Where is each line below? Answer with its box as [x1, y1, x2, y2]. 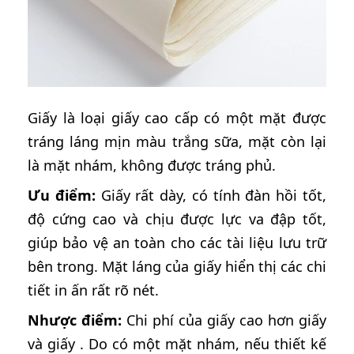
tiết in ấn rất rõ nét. [28, 280, 159, 299]
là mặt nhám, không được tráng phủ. [28, 155, 276, 175]
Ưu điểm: [28, 185, 96, 205]
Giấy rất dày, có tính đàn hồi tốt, [95, 185, 327, 205]
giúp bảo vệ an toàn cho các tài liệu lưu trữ [28, 232, 326, 252]
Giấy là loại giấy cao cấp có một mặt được [28, 107, 326, 127]
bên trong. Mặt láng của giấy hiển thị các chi [28, 256, 326, 276]
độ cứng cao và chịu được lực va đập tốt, [28, 209, 326, 228]
